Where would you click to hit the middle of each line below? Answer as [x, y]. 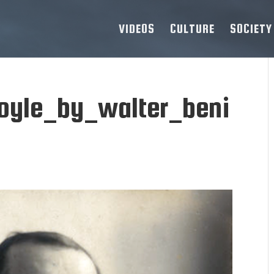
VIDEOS [137, 28]
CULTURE [192, 28]
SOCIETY [251, 28]
